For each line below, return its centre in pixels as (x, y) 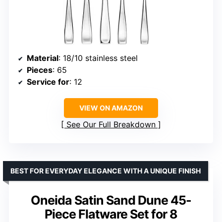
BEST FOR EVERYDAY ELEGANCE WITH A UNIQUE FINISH (106, 170)
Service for (48, 82)
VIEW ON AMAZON (111, 108)
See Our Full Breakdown (111, 124)
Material (43, 58)
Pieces (40, 70)
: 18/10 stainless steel (98, 58)
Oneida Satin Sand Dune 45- (111, 200)
